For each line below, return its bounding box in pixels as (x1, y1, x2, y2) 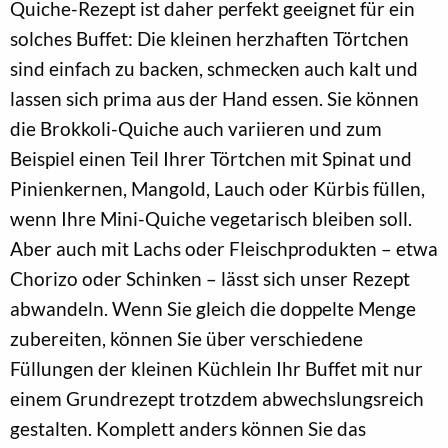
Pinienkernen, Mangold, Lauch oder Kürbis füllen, (10, 176, 425, 200)
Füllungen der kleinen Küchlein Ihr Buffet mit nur (10, 356, 423, 380)
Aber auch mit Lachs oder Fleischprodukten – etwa (10, 236, 438, 260)
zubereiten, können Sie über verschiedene (10, 326, 363, 350)
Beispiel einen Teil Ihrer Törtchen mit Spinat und (10, 146, 412, 170)
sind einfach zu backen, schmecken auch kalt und (10, 56, 418, 80)
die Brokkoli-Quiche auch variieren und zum (10, 116, 382, 140)
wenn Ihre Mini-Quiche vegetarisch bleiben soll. (10, 206, 412, 230)
